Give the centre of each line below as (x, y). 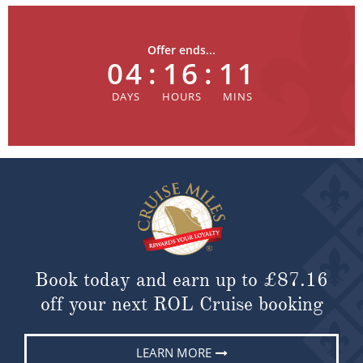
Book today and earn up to (149, 279)
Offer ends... (181, 49)
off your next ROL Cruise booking (181, 303)
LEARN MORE (174, 352)
